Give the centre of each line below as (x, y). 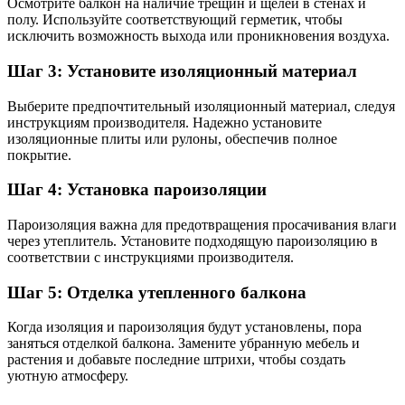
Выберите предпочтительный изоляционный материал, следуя (201, 106)
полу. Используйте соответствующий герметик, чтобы (175, 20)
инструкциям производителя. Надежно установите (165, 122)
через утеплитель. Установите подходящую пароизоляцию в (193, 241)
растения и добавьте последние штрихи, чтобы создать (176, 360)
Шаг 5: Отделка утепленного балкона (157, 292)
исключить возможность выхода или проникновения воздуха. (198, 36)
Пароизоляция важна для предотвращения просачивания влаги (202, 225)
